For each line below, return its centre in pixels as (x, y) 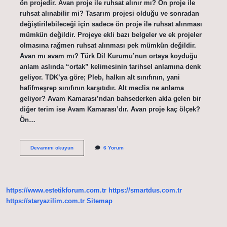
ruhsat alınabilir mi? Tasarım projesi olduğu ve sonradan (109, 13)
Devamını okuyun (52, 147)
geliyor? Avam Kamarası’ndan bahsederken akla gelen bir (110, 98)
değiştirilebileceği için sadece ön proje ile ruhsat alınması (111, 24)
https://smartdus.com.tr (145, 191)
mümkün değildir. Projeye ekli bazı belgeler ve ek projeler (110, 34)
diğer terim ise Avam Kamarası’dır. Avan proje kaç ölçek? (110, 109)
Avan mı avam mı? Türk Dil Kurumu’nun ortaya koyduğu (108, 56)
